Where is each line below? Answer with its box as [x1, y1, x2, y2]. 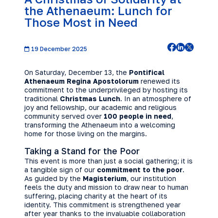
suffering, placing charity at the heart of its [24, 192, 167, 200]
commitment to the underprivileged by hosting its [24, 86, 188, 94]
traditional [24, 94, 60, 103]
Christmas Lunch [60, 94, 120, 103]
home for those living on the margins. [24, 129, 147, 138]
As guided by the [24, 174, 83, 182]
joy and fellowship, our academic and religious [24, 103, 177, 111]
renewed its [139, 77, 180, 85]
